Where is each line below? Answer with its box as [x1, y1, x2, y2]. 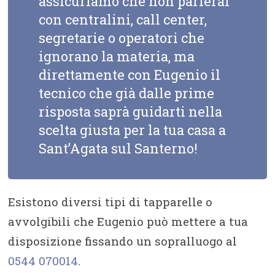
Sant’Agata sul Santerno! [39, 139, 198, 158]
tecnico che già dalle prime [39, 84, 215, 103]
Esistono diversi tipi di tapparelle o [8, 194, 213, 210]
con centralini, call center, [39, 10, 207, 29]
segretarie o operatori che [39, 29, 205, 47]
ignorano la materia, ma [39, 47, 195, 66]
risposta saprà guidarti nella [39, 103, 223, 121]
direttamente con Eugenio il [39, 66, 221, 84]
